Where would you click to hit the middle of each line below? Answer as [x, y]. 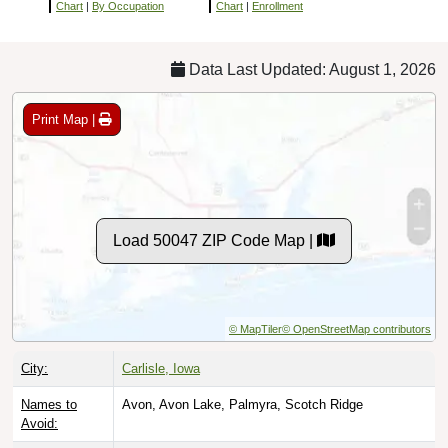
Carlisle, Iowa [161, 368]
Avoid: [39, 423]
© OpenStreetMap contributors [356, 328]
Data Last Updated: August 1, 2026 [310, 69]
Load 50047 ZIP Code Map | [215, 240]
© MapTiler [255, 328]
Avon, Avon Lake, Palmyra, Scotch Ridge [242, 404]
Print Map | [65, 119]
